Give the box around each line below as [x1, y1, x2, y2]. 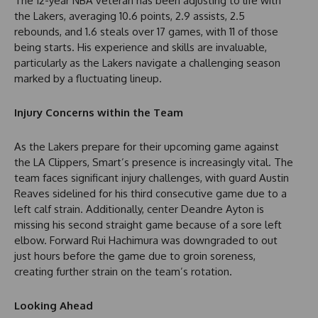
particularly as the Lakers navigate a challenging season [14, 55, 280, 70]
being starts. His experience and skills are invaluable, [14, 40, 267, 54]
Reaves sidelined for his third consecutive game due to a [14, 186, 287, 200]
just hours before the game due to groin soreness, [14, 248, 256, 263]
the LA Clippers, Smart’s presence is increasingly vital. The [14, 155, 293, 169]
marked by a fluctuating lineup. [14, 71, 162, 85]
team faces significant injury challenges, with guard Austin [14, 170, 289, 185]
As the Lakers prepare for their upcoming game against [14, 139, 279, 153]
